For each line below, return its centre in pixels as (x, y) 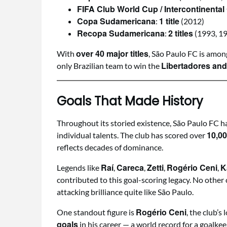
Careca (130, 167)
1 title (169, 21)
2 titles (181, 33)
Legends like (79, 167)
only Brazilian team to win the (109, 66)
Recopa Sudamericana (121, 33)
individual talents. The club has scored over (132, 135)
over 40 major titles (112, 53)
